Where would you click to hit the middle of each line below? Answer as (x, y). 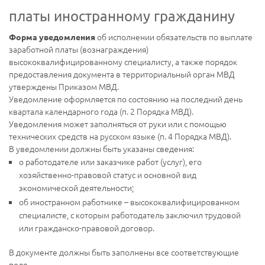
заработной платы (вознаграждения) (79, 49)
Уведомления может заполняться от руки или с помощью (118, 124)
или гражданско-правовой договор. (87, 227)
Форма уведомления (52, 37)
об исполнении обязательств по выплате (174, 37)
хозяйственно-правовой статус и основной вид (108, 175)
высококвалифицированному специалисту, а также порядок (123, 62)
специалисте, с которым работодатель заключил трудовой (130, 214)
